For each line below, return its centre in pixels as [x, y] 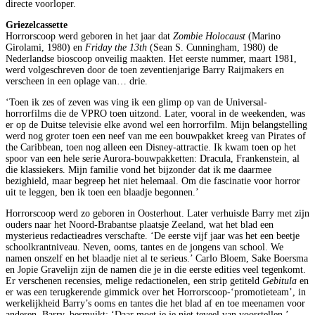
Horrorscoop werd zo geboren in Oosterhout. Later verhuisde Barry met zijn [157, 213]
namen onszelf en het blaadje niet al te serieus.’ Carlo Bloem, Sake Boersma [157, 258]
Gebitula [279, 281]
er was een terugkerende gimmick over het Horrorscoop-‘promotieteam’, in [156, 292]
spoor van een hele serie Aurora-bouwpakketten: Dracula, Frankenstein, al [153, 158]
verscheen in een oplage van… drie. [77, 81]
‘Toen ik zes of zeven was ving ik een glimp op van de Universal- [136, 102]
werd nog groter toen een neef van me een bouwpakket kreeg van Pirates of [156, 136]
